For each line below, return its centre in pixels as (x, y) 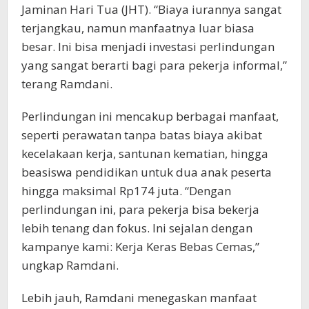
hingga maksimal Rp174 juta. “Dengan (126, 191)
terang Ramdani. (67, 84)
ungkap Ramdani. (70, 266)
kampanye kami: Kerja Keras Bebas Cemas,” (140, 247)
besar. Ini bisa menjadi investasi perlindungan (148, 47)
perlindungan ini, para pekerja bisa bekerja (140, 210)
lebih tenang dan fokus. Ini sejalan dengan (137, 228)
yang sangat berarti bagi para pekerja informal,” (154, 66)
